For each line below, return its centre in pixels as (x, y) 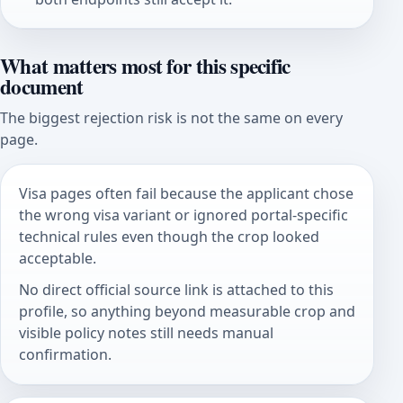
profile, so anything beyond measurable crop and (187, 312)
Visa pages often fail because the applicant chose (186, 193)
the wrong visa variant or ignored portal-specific (184, 215)
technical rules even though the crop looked (169, 236)
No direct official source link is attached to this (176, 290)
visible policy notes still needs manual (146, 333)
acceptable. (58, 258)
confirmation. (65, 355)
